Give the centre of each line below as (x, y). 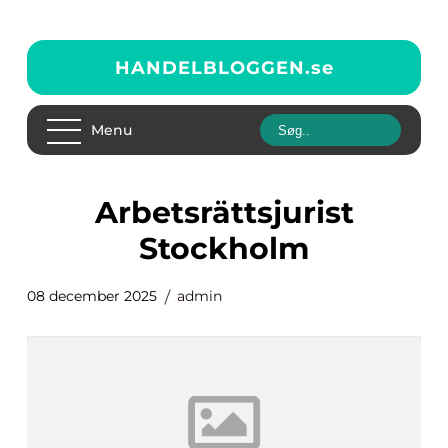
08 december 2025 (92, 296)
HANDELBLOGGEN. (212, 67)
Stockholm (224, 248)
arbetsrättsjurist (106, 212)
